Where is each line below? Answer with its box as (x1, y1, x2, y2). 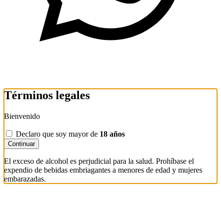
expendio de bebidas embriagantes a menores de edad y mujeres (4, 165, 202, 174)
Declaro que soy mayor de (16, 129, 100, 138)
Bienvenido (4, 111, 40, 120)
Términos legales (4, 88, 90, 102)
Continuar (8, 140, 35, 147)
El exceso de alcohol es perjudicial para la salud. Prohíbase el (4, 156, 194, 165)
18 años (100, 129, 125, 138)
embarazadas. (4, 174, 46, 183)
